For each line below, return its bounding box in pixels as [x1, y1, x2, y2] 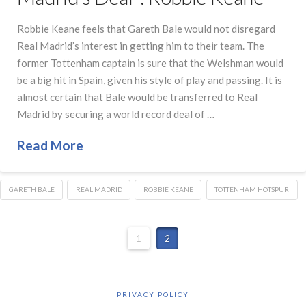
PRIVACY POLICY [117, 290, 189, 298]
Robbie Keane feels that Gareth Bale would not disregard [17, 23, 275, 36]
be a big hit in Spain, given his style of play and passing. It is [17, 74, 282, 87]
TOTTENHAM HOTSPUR [214, 184, 290, 193]
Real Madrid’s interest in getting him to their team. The [17, 40, 264, 53]
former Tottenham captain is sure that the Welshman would [17, 57, 283, 70]
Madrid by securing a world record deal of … [17, 108, 214, 121]
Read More [17, 137, 83, 153]
